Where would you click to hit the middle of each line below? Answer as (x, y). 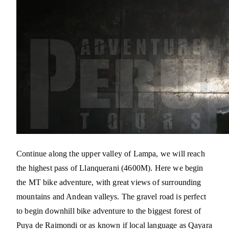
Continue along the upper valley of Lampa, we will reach (111, 154)
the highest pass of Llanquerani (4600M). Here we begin (110, 168)
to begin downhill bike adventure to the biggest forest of (109, 211)
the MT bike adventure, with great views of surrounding (109, 182)
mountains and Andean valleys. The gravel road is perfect (111, 197)
